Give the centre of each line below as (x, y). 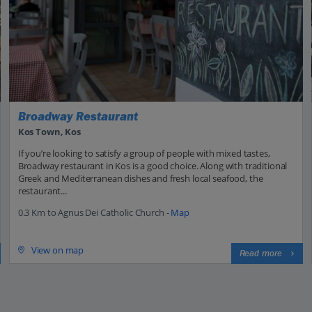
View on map (57, 250)
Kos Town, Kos (49, 131)
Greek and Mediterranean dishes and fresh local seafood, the (140, 178)
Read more (261, 253)
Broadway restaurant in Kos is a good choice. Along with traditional (153, 165)
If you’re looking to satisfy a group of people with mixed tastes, (144, 153)
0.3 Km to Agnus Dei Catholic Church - (94, 212)
